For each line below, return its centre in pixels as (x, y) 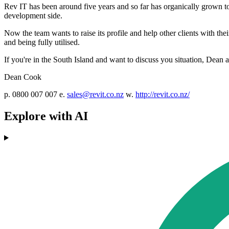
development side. (33, 16)
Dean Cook (23, 77)
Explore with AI (46, 116)
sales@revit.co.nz (95, 95)
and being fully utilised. (42, 42)
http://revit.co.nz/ (163, 95)
